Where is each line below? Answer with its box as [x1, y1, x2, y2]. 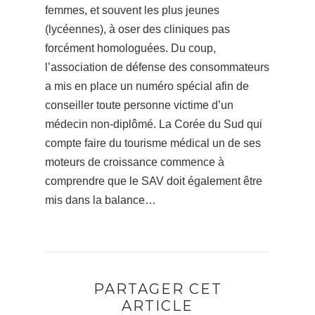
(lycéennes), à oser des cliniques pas [45, 23, 230, 36]
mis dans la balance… [45, 194, 156, 207]
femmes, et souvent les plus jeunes [45, 4, 219, 17]
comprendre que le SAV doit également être [45, 175, 262, 188]
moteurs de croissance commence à [45, 156, 224, 169]
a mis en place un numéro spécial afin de [45, 80, 249, 93]
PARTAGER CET [93, 281, 222, 298]
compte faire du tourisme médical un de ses [45, 137, 261, 150]
